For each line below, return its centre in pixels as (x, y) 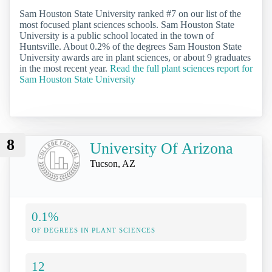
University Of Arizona (161, 148)
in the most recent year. (65, 69)
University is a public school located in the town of (117, 36)
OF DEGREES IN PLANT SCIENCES (93, 230)
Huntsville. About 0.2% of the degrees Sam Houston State (131, 47)
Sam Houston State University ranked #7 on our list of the (130, 14)
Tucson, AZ (113, 163)
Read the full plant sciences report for (181, 69)
